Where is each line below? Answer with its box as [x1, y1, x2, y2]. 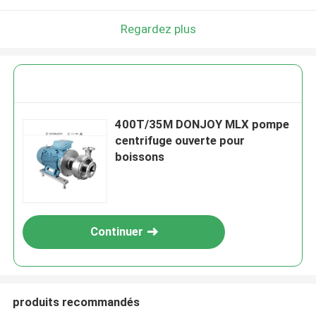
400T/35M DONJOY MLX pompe [115, 117, 290, 132]
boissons [115, 150, 165, 164]
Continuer [90, 224, 143, 239]
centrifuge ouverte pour [115, 133, 245, 148]
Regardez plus [120, 21, 196, 36]
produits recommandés [12, 294, 140, 309]
